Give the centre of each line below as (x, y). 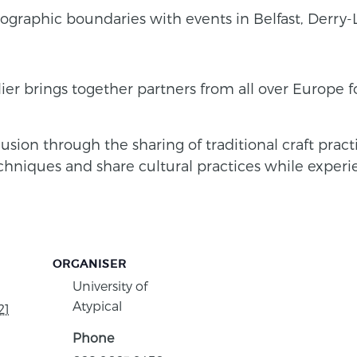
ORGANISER (90, 263)
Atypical (97, 305)
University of (110, 285)
